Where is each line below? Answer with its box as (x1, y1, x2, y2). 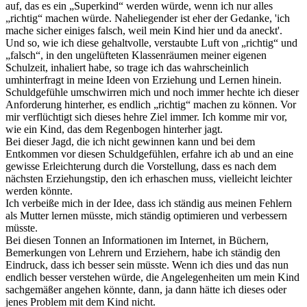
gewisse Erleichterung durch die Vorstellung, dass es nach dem (5, 160, 276, 172)
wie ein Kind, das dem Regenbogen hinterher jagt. (5, 123, 223, 135)
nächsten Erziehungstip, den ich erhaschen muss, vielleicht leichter (5, 172, 292, 184)
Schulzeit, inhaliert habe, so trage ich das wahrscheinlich (5, 61, 249, 73)
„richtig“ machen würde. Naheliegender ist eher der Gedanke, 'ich (5, 12, 290, 24)
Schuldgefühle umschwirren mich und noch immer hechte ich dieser (5, 86, 299, 98)
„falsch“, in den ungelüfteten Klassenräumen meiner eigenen (5, 49, 267, 61)
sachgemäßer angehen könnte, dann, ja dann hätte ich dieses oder (5, 283, 286, 295)
